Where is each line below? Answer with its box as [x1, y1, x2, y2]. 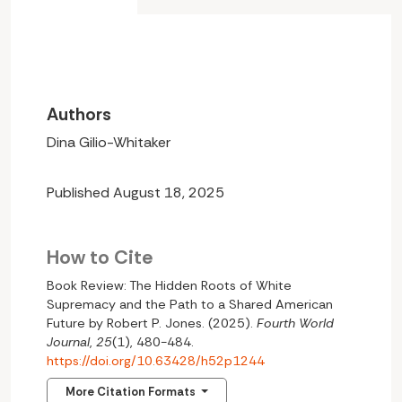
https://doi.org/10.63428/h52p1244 [47, 352, 265, 369]
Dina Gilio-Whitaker [47, 132, 170, 152]
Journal [47, 333, 90, 350]
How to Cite [47, 244, 153, 270]
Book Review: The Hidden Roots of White [47, 276, 292, 293]
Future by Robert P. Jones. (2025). [47, 314, 257, 331]
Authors [47, 102, 111, 126]
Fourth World [257, 314, 334, 331]
